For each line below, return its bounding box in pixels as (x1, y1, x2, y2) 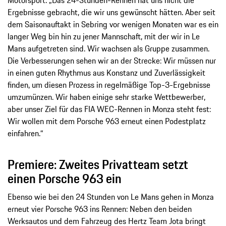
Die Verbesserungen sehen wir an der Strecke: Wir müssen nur (8, 54, 216, 67)
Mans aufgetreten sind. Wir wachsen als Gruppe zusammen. (8, 42, 209, 55)
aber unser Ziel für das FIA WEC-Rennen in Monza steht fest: (8, 103, 211, 116)
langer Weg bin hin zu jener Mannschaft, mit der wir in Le (8, 30, 200, 43)
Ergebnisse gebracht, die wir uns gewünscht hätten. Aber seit (8, 6, 215, 19)
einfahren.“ (8, 127, 43, 140)
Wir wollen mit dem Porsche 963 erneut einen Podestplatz (8, 115, 206, 128)
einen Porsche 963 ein (8, 169, 122, 189)
